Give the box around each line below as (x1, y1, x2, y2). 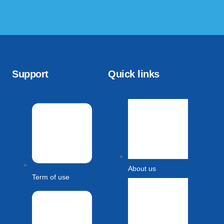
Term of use (32, 173, 69, 181)
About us (128, 164, 156, 173)
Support (12, 68, 48, 80)
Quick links (108, 68, 159, 80)
